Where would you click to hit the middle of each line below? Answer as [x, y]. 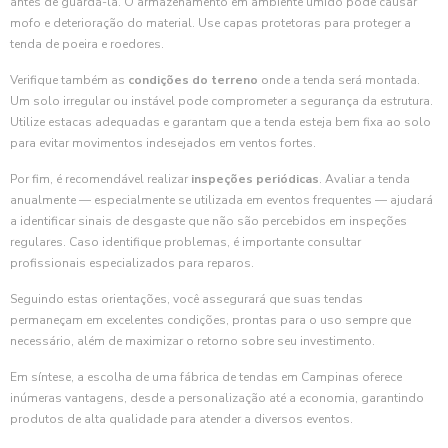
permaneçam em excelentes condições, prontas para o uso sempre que [210, 320]
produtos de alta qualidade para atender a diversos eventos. [181, 419]
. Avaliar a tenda [364, 179]
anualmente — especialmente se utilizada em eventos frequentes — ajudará [221, 200]
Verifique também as [69, 80]
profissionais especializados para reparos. [132, 263]
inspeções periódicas [255, 179]
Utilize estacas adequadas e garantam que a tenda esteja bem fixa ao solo [220, 122]
